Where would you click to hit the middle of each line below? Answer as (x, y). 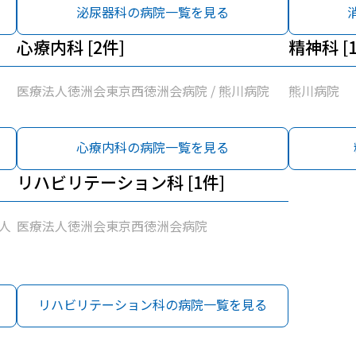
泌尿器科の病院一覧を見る (152, 12)
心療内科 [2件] (71, 47)
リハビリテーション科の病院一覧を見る (152, 304)
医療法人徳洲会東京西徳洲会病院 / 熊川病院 (143, 91)
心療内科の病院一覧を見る (152, 147)
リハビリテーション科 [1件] (121, 182)
